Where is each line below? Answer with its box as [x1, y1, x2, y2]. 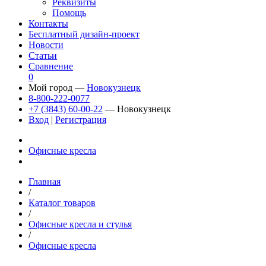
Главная [28, 176, 61, 186]
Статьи [28, 50, 57, 61]
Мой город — [28, 82, 87, 93]
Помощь [52, 7, 86, 18]
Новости [28, 39, 64, 50]
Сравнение [28, 61, 73, 71]
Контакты [28, 18, 68, 28]
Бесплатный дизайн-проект [28, 28, 140, 39]
